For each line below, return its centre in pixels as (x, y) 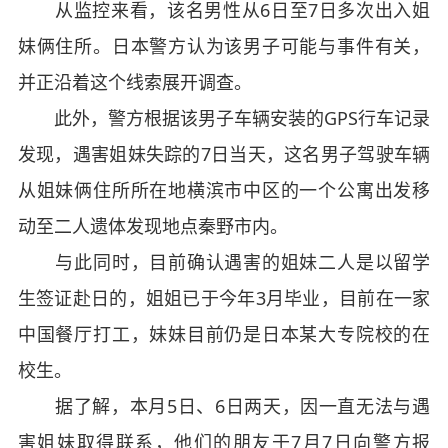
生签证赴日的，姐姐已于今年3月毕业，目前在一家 (224, 298)
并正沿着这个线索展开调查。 (134, 82)
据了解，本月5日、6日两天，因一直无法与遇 (224, 406)
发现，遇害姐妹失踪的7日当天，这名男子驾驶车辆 (224, 154)
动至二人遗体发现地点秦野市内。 (152, 226)
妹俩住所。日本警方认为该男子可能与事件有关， (224, 46)
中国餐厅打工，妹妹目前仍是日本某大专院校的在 (224, 334)
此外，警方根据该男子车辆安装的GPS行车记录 (224, 118)
